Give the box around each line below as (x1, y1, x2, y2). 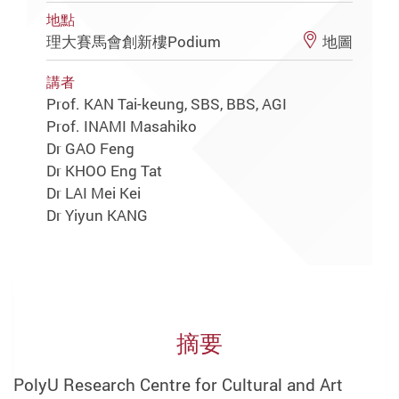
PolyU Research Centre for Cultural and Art (13, 373, 343, 397)
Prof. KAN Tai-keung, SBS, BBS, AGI (46, 94, 288, 115)
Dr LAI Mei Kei (46, 182, 142, 203)
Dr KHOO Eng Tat (46, 159, 163, 181)
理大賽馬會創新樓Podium (46, 30, 225, 52)
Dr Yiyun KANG (46, 204, 149, 225)
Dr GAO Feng (46, 138, 135, 159)
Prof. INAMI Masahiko (46, 116, 198, 137)
